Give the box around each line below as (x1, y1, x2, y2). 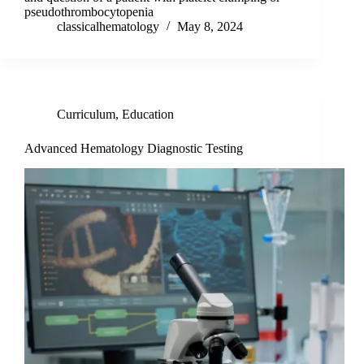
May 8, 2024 (177, 19, 243, 34)
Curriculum (57, 107, 115, 122)
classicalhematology (57, 19, 159, 34)
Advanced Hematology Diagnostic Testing (24, 141, 243, 156)
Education (122, 107, 174, 122)
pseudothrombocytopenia (24, 5, 154, 19)
